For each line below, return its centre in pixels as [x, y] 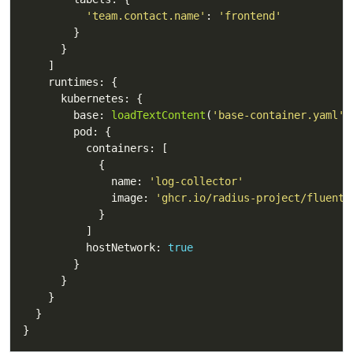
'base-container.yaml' [278, 115]
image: [89, 197]
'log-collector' [196, 181]
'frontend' [250, 15]
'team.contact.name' [146, 15]
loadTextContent [158, 115]
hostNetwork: [95, 247]
